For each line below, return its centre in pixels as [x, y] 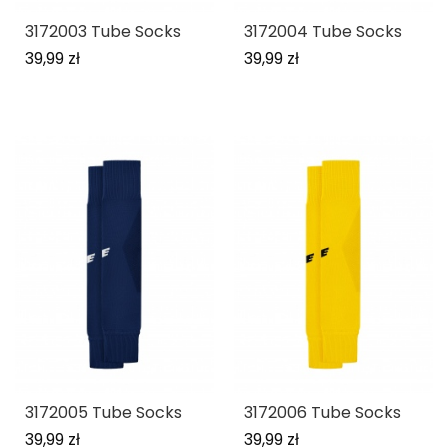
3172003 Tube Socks [103, 32]
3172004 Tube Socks [323, 32]
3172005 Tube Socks [103, 413]
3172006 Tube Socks [322, 413]
